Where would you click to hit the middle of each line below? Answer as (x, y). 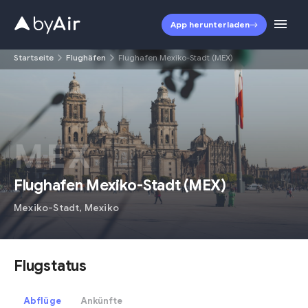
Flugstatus (50, 266)
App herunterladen (210, 24)
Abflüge (42, 301)
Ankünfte (101, 301)
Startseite (34, 57)
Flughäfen (86, 57)
